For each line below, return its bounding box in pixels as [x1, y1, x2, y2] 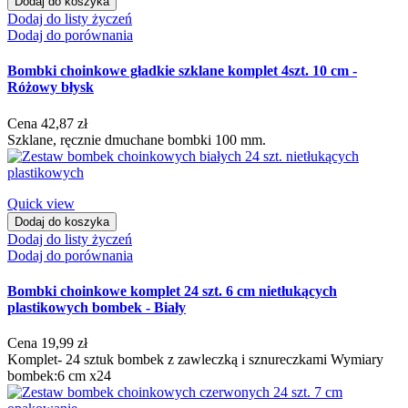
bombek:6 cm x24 [7, 368, 111, 384]
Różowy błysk [7, 79, 94, 96]
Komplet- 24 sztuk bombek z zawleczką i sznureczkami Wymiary [7, 352, 383, 368]
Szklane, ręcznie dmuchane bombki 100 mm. [7, 131, 266, 148]
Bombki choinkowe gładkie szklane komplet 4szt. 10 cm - [7, 63, 357, 79]
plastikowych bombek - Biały [7, 299, 186, 315]
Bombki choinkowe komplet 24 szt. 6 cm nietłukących [7, 282, 337, 299]
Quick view [7, 195, 75, 211]
